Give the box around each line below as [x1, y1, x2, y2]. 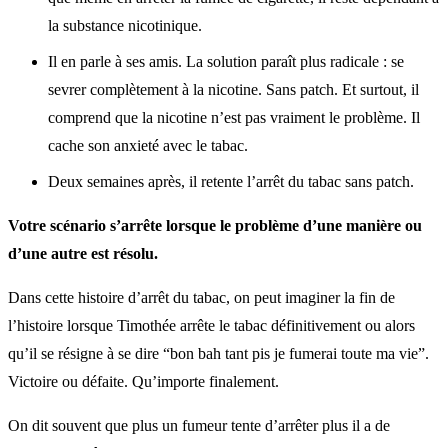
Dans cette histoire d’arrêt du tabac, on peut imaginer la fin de [8, 288, 395, 306]
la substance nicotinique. [48, 16, 202, 34]
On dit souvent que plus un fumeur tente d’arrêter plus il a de [8, 416, 390, 434]
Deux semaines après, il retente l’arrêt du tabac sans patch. [48, 172, 414, 190]
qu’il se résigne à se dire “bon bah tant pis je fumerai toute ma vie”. [8, 344, 429, 362]
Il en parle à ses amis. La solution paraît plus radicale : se [48, 52, 404, 70]
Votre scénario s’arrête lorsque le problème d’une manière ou [8, 216, 422, 234]
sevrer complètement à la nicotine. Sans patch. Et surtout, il [48, 80, 419, 98]
